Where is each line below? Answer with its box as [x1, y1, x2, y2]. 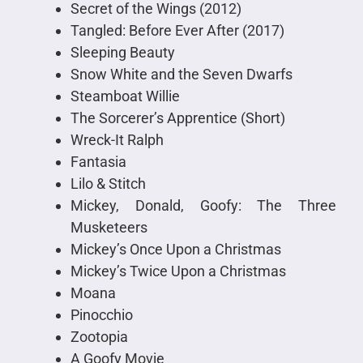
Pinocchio [70, 306, 133, 324]
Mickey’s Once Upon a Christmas [70, 241, 281, 258]
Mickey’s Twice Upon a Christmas [70, 263, 286, 280]
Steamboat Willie [70, 88, 180, 105]
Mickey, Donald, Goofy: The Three [70, 197, 337, 215]
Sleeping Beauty [70, 44, 175, 62]
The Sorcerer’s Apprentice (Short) [70, 109, 285, 127]
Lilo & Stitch [70, 175, 146, 193]
